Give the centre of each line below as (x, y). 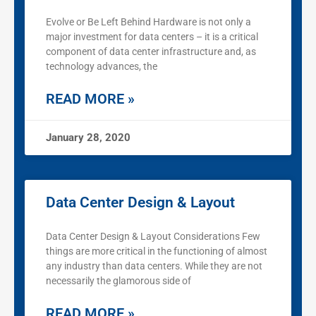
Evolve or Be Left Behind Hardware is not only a (148, 22)
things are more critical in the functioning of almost (157, 251)
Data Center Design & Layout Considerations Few (153, 237)
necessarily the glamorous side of (119, 281)
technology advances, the (102, 67)
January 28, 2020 (88, 138)
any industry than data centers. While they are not (154, 266)
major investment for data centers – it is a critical (152, 37)
